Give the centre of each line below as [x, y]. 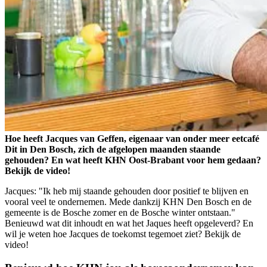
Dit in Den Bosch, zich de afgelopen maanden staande [113, 150]
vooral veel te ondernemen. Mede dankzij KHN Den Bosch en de [128, 202]
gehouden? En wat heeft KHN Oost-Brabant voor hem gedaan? [133, 160]
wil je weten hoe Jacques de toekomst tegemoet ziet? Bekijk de [123, 234]
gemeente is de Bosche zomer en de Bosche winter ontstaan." [120, 213]
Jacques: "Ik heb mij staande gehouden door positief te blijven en [127, 191]
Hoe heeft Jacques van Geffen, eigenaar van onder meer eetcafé [132, 139]
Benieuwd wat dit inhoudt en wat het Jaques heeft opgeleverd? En [129, 223]
